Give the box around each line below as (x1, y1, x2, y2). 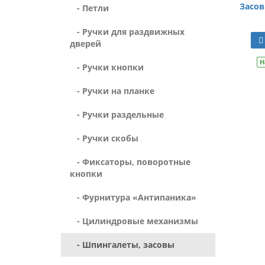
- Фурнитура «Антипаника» (70, 192, 196, 203)
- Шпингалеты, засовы (70, 239, 174, 250)
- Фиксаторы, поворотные (70, 156, 190, 167)
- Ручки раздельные (70, 109, 164, 120)
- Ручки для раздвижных (70, 26, 185, 37)
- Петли (70, 2, 109, 14)
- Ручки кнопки (70, 62, 144, 73)
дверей (70, 38, 101, 49)
